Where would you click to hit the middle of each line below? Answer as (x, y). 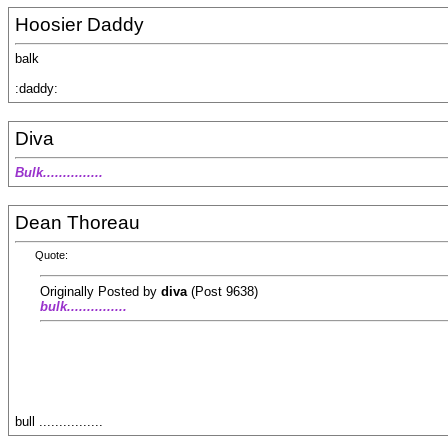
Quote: (51, 255)
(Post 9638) (222, 291)
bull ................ (59, 422)
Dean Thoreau (77, 222)
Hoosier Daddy (79, 24)
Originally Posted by (100, 291)
